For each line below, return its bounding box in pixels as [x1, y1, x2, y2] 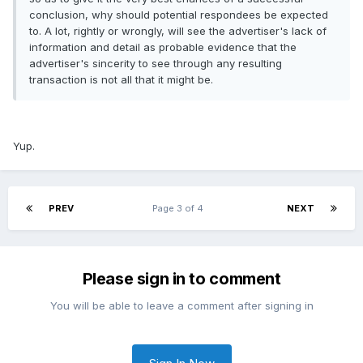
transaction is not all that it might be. [29, 73, 213, 87]
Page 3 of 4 [152, 203, 208, 215]
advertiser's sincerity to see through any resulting [29, 57, 282, 70]
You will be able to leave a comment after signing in [49, 299, 314, 313]
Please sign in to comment [82, 269, 281, 289]
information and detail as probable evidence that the [29, 41, 297, 54]
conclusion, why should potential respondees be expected [29, 8, 328, 22]
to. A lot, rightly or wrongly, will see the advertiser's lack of [29, 24, 327, 38]
